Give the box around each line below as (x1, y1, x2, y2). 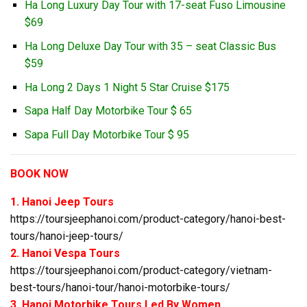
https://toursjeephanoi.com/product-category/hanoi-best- (10, 212, 286, 225)
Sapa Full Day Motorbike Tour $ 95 (24, 127, 189, 141)
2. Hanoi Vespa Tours (10, 246, 120, 260)
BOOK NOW (10, 167, 69, 180)
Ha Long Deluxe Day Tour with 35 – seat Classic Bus (24, 40, 276, 53)
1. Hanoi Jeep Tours (10, 195, 114, 208)
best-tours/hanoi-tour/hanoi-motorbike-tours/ (10, 280, 230, 294)
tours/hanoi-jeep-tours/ (10, 229, 123, 243)
